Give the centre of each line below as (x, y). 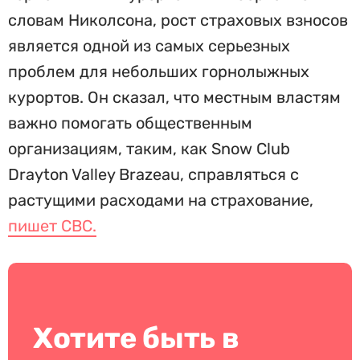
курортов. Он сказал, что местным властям (174, 97)
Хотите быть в (136, 338)
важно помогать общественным (130, 123)
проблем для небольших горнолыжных (159, 72)
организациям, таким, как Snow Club (149, 149)
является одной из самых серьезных (149, 46)
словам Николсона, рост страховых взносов (178, 20)
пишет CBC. (52, 226)
